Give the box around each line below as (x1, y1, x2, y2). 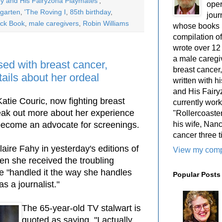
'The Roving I (24, 7, 66, 16)
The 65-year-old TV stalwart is (22, 203, 141, 213)
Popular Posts (173, 170, 221, 178)
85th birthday (70, 7, 111, 16)
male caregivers (29, 19, 79, 27)
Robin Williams (83, 19, 129, 27)
